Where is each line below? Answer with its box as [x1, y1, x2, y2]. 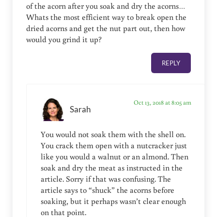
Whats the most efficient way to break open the [26, 12, 187, 23]
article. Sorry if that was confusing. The [40, 173, 171, 185]
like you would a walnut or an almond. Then [40, 151, 188, 162]
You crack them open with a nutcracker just [40, 140, 187, 151]
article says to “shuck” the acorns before [40, 185, 174, 196]
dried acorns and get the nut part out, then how [26, 23, 186, 34]
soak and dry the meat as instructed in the [40, 162, 183, 173]
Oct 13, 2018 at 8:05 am [133, 98, 191, 107]
